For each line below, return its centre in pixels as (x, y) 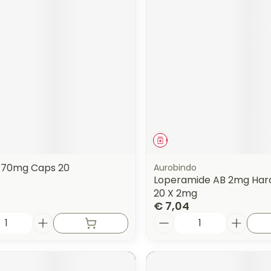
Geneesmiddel (193, 140)
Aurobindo (175, 167)
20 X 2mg (175, 193)
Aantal (169, 218)
